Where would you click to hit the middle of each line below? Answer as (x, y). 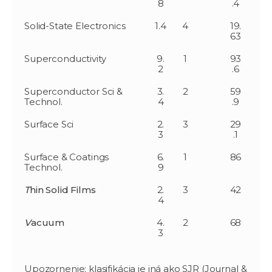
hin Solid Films (63, 189)
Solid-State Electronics (75, 25)
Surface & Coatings (67, 157)
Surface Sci (49, 124)
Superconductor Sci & (74, 91)
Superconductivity (65, 58)
